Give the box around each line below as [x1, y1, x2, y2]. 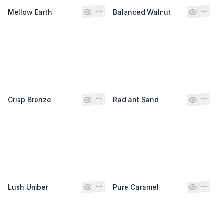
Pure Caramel [113, 182, 159, 191]
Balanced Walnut [113, 7, 171, 16]
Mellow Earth [8, 7, 52, 16]
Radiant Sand [113, 95, 159, 104]
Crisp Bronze [8, 95, 51, 104]
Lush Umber [8, 182, 48, 191]
